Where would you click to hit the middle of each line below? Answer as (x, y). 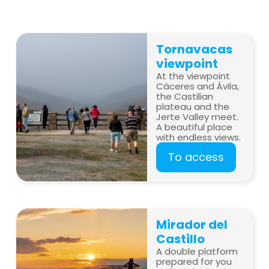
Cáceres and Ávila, (198, 86)
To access (196, 157)
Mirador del (192, 225)
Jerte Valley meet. (198, 117)
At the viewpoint (193, 76)
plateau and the (193, 107)
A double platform (197, 251)
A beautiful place (195, 127)
